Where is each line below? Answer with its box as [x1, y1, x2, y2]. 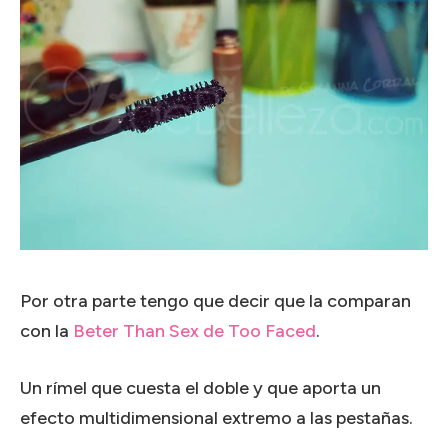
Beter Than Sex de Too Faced [73, 319, 316, 342]
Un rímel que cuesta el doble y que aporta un [20, 376, 381, 399]
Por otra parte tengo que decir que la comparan [20, 289, 411, 312]
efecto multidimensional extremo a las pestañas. [20, 406, 413, 429]
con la [20, 319, 73, 342]
